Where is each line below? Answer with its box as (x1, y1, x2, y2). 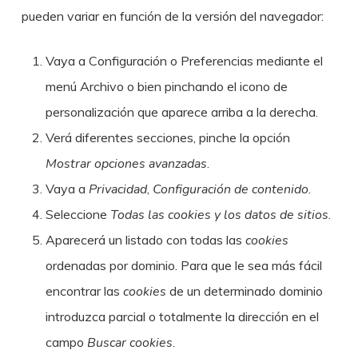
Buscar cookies (86, 334, 173, 352)
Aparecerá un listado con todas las (45, 232, 245, 248)
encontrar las (45, 283, 123, 299)
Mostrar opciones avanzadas (45, 155, 207, 173)
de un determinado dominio (165, 283, 323, 299)
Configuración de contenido (152, 181, 308, 198)
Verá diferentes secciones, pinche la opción (45, 129, 290, 145)
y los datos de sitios (210, 206, 328, 224)
